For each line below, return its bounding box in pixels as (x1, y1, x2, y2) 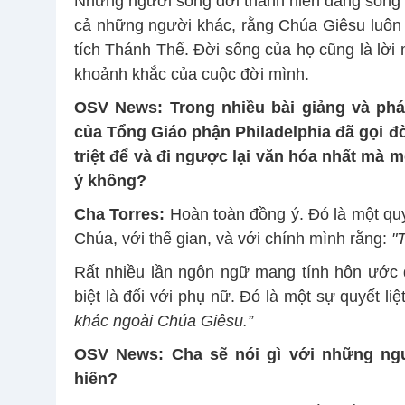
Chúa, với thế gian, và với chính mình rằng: (74, 229, 391, 248)
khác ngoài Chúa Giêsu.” (74, 311, 253, 330)
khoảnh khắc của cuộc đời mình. (74, 64, 309, 83)
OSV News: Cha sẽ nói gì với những (74, 344, 373, 363)
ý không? (74, 171, 146, 190)
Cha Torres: (74, 204, 165, 223)
